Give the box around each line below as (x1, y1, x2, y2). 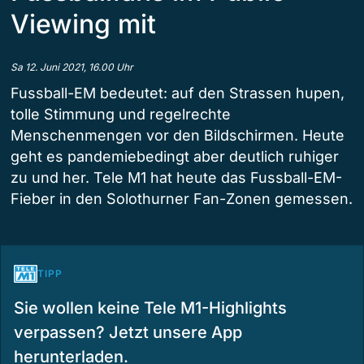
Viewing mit (11, 8, 156, 41)
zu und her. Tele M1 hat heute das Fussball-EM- (11, 169, 342, 187)
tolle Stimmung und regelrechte (11, 106, 231, 123)
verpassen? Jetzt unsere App (14, 323, 242, 343)
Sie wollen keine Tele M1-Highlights (14, 298, 287, 318)
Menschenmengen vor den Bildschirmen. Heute (11, 127, 344, 145)
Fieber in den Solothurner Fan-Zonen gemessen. (11, 190, 353, 208)
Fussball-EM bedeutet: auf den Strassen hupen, (11, 84, 344, 102)
